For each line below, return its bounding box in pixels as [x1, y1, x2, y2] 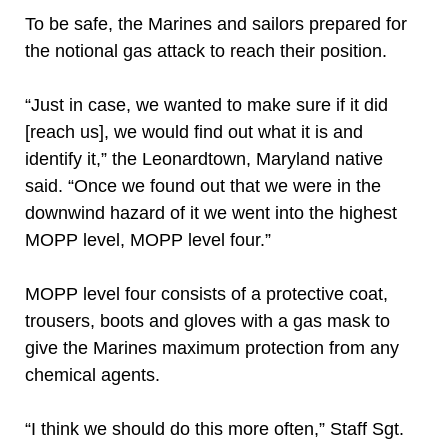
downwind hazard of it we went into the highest [25, 203, 397, 223]
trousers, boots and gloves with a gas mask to [25, 311, 390, 331]
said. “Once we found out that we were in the [25, 176, 381, 196]
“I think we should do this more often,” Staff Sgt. [25, 419, 404, 439]
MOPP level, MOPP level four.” [25, 230, 271, 250]
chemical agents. [25, 365, 160, 385]
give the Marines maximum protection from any [25, 338, 399, 358]
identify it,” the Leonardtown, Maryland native [25, 149, 383, 169]
